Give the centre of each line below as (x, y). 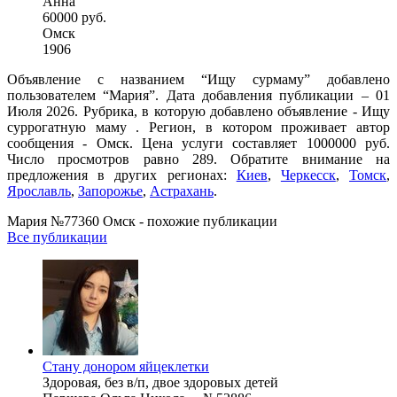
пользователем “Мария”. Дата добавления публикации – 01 (198, 95)
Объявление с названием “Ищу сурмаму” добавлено (198, 79)
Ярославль (39, 191)
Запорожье (110, 191)
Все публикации (57, 237)
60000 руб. (74, 17)
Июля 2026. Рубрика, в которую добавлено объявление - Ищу (198, 111)
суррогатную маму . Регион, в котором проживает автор (198, 127)
